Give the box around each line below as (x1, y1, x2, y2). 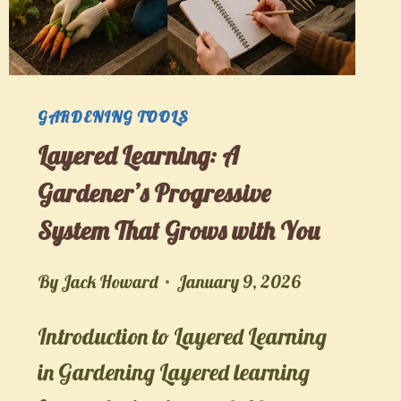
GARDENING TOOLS (37, 106, 189, 126)
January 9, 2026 (175, 269, 300, 293)
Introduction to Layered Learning (37, 321, 327, 350)
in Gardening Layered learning (37, 357, 310, 386)
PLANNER (141, 117, 226, 141)
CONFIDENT (141, 89, 244, 112)
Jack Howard (60, 269, 158, 293)
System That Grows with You (37, 214, 320, 246)
